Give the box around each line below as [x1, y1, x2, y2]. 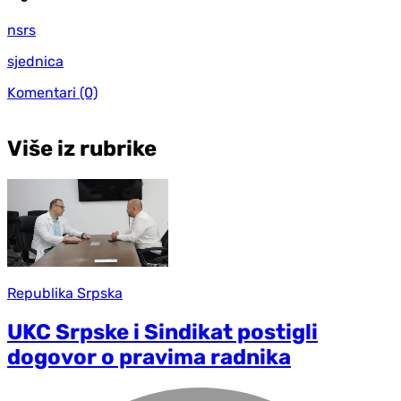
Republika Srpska [7, 285, 123, 303]
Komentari [7, 83, 76, 101]
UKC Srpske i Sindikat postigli [7, 320, 318, 346]
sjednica [7, 52, 64, 70]
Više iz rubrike [7, 135, 157, 161]
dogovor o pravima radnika [7, 345, 291, 371]
